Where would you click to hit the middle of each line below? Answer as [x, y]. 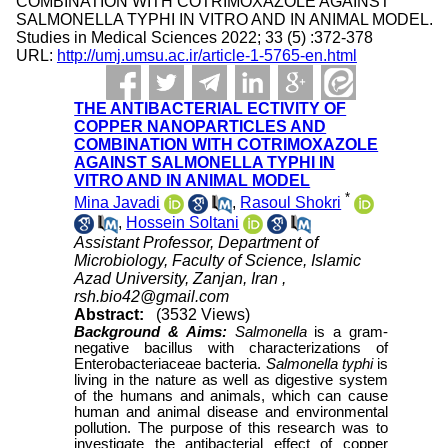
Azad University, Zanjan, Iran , [180, 279]
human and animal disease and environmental [231, 412]
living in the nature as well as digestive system [231, 380]
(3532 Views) [203, 315]
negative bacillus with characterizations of [231, 348]
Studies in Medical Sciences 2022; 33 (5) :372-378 [194, 37]
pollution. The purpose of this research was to [231, 428]
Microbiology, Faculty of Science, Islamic [218, 261]
